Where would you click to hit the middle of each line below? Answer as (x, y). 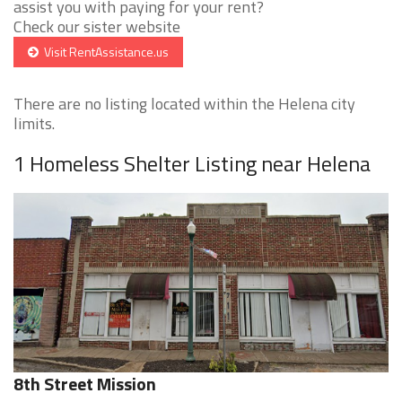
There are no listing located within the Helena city (184, 104)
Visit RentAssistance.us (104, 52)
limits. (34, 124)
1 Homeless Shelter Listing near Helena (192, 164)
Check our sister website (97, 27)
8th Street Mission (85, 384)
